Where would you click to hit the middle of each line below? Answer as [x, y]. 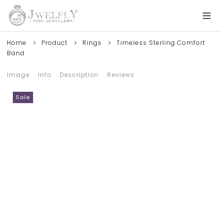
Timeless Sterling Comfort [161, 43]
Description [79, 75]
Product [55, 43]
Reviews [121, 75]
